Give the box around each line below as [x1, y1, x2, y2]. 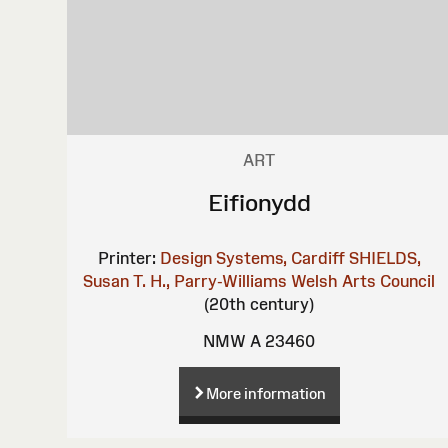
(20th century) [204, 294, 315, 313]
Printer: [97, 248, 156, 267]
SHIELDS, [348, 248, 421, 267]
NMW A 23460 [203, 331, 316, 350]
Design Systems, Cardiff [159, 248, 345, 267]
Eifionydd [207, 188, 311, 216]
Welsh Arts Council [291, 271, 436, 290]
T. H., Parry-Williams [133, 271, 288, 290]
